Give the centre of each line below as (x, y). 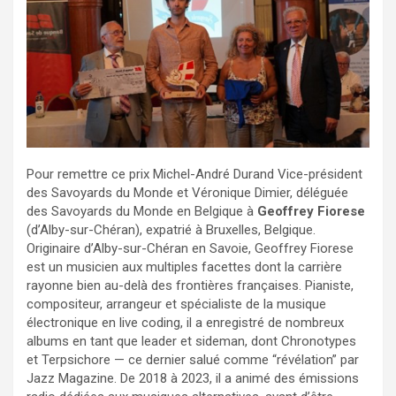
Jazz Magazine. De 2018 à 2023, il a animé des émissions (193, 379)
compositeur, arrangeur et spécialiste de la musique (176, 305)
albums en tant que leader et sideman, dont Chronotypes (191, 342)
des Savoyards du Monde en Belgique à (142, 212)
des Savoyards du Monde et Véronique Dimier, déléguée (187, 193)
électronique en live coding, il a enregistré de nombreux (185, 323)
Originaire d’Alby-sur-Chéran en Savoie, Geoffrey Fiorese (190, 249)
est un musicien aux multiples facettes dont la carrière (184, 267)
